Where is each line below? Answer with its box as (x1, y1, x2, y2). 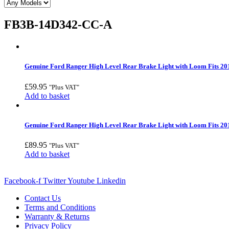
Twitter (43, 176, 66, 185)
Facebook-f (4, 176, 41, 185)
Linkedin (97, 176, 126, 185)
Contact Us (25, 193, 61, 202)
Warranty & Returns (25, 212, 89, 221)
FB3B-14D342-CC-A (4, 18, 112, 32)
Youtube (67, 176, 95, 185)
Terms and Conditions (25, 202, 96, 212)
